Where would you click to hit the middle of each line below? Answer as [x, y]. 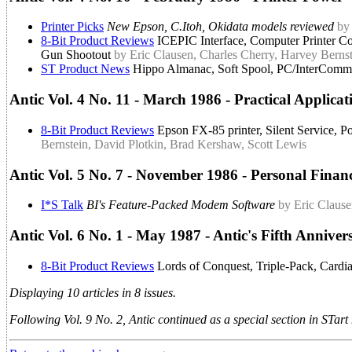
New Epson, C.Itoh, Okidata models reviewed [220, 27]
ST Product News [85, 69]
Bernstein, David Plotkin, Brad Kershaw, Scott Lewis [174, 144]
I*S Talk [62, 205]
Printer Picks [72, 27]
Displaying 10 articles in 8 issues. [93, 292]
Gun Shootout [77, 55]
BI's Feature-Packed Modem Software [181, 205]
